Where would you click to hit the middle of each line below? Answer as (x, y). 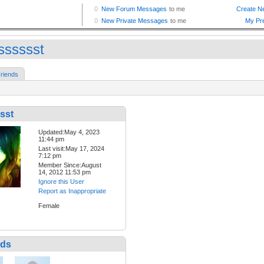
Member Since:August (70, 165)
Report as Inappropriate (72, 191)
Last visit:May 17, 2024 (71, 149)
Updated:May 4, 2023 (69, 132)
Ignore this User (61, 182)
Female (49, 206)
